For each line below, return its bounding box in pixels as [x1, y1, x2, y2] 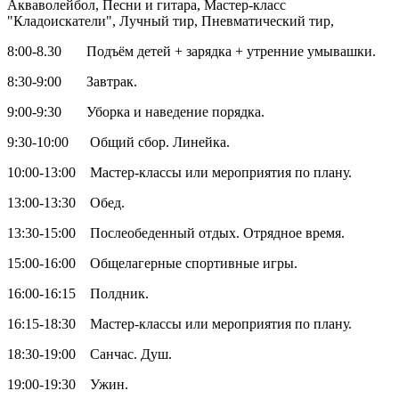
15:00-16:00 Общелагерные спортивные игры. [7, 256, 297, 272]
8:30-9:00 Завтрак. [7, 74, 137, 90]
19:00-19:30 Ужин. [7, 377, 128, 393]
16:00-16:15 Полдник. [7, 286, 149, 302]
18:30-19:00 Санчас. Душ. [7, 346, 172, 362]
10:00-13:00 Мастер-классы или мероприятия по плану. [7, 165, 352, 181]
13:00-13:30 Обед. [7, 195, 125, 211]
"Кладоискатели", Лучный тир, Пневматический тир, [7, 13, 334, 29]
